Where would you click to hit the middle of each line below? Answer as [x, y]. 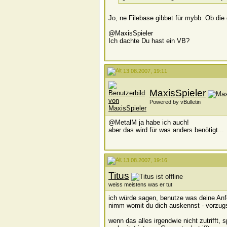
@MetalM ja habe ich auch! [149, 122]
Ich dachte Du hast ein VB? [149, 41]
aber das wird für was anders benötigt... [166, 130]
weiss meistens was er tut [140, 184]
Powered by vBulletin [175, 102]
